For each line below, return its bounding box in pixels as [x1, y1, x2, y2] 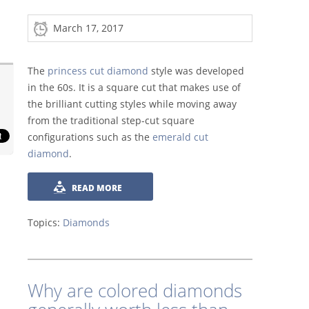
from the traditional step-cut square [28, 113, 195, 127]
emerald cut [152, 130, 208, 143]
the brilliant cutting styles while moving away [28, 97, 237, 110]
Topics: [28, 215, 63, 229]
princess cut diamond [48, 63, 148, 77]
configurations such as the [28, 130, 152, 143]
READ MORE [72, 181, 122, 194]
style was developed [148, 63, 244, 77]
